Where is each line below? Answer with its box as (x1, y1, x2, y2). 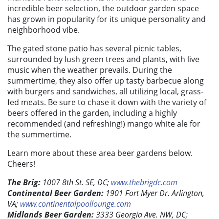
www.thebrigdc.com (111, 177, 177, 188)
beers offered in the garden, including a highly (7, 108, 177, 119)
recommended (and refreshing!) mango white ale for (7, 118, 200, 130)
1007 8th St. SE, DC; (41, 177, 111, 188)
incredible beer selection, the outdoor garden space (7, 3, 199, 14)
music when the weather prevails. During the (7, 65, 172, 76)
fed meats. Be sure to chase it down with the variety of (7, 97, 206, 108)
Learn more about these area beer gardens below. (7, 148, 193, 159)
